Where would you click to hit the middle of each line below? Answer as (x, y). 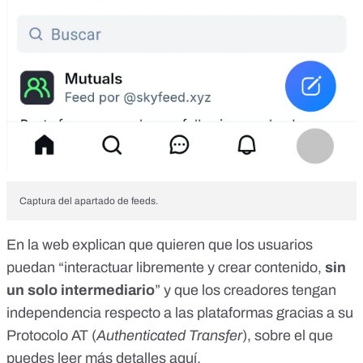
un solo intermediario (81, 290)
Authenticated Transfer (169, 335)
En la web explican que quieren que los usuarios (160, 244)
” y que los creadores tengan (246, 290)
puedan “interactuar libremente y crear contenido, (166, 267)
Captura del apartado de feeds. (89, 201)
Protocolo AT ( (51, 335)
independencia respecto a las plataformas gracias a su (180, 312)
